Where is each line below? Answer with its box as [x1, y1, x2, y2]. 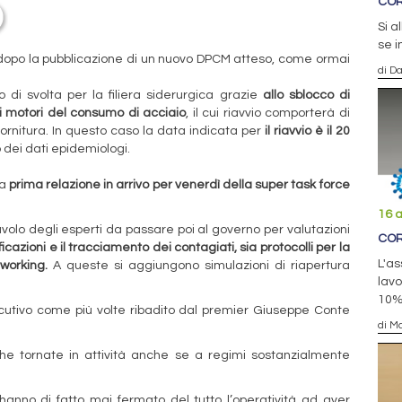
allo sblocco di [262, 88, 350, 101]
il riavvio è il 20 [264, 124, 350, 137]
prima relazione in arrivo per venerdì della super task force [8, 178, 350, 191]
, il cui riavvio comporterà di [186, 106, 350, 119]
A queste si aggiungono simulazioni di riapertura [47, 258, 350, 272]
